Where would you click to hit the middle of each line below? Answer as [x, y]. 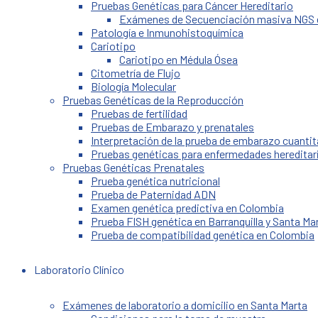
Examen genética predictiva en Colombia [187, 208]
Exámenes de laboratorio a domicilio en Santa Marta [185, 305]
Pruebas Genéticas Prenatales [133, 167]
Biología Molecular [133, 86]
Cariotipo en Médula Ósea [179, 59]
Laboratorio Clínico [79, 269]
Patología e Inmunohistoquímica [167, 32]
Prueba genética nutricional [155, 181]
